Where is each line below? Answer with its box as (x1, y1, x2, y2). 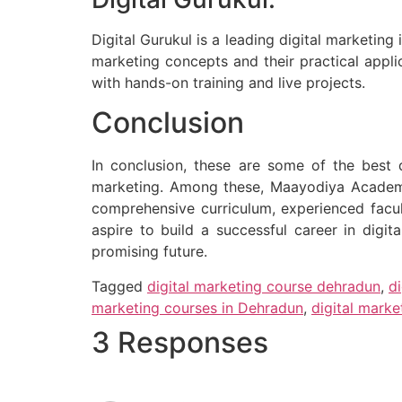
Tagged (92, 276, 147, 295)
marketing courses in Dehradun (92, 298, 303, 317)
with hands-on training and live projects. (92, 74, 365, 92)
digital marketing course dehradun (147, 276, 380, 295)
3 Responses (92, 324, 268, 360)
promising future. (92, 242, 207, 261)
